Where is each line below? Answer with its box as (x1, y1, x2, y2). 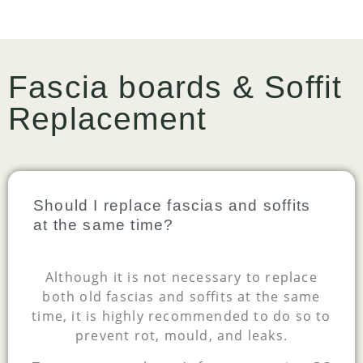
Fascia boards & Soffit (8, 70, 343, 105)
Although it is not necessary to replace (45, 268, 318, 287)
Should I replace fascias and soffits (33, 197, 311, 215)
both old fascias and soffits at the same (42, 288, 321, 306)
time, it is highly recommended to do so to (32, 307, 331, 326)
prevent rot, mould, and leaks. (75, 327, 288, 345)
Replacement (8, 101, 207, 137)
